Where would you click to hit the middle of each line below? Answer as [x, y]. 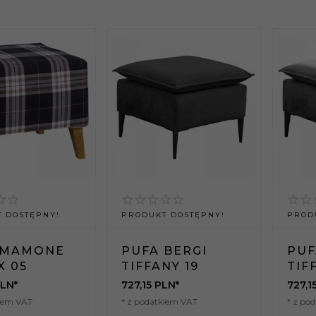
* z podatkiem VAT [160, 302]
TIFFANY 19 [160, 267]
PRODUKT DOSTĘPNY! [174, 215]
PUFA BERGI [165, 251]
